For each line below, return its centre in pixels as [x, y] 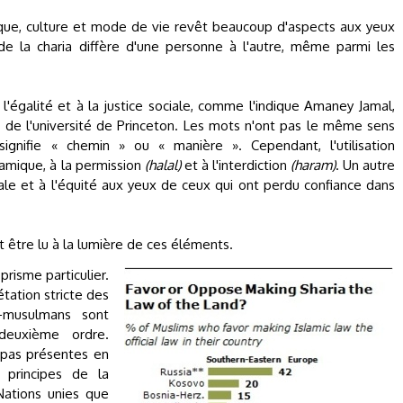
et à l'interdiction [235, 165]
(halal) [162, 165]
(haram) [313, 165]
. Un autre [365, 165]
